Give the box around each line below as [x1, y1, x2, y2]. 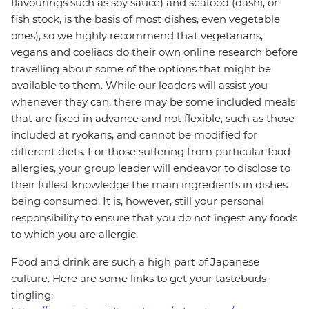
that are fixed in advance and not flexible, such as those [11, 112, 295, 126]
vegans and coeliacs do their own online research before [11, 46, 298, 59]
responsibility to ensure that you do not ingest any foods [11, 211, 297, 225]
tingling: [11, 288, 53, 302]
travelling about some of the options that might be [11, 62, 271, 76]
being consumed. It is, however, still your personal [11, 195, 264, 208]
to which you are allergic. [11, 228, 138, 241]
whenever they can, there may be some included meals [11, 95, 295, 109]
